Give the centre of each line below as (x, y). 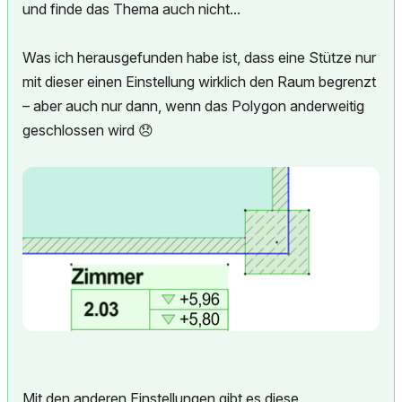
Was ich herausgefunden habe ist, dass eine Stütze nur (199, 57)
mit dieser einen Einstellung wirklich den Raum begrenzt (199, 82)
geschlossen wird (80, 130)
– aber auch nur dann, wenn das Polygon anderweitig (193, 106)
